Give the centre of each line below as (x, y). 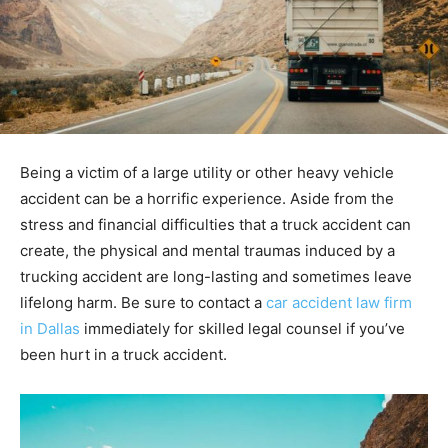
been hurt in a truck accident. (123, 354)
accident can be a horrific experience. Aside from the (207, 198)
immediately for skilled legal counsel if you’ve (242, 328)
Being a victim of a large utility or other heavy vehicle (207, 172)
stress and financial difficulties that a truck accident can (215, 224)
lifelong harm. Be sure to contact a (141, 302)
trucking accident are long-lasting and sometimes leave (216, 276)
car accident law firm (339, 302)
